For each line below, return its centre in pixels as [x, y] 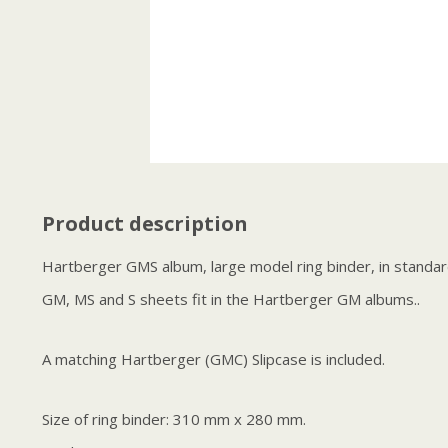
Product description [145, 223]
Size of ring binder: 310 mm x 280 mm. [176, 418]
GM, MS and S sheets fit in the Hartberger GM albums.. [231, 298]
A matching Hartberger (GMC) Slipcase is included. [213, 358]
